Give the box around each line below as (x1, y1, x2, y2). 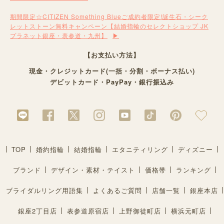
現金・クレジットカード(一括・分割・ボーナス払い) (29, 65, 195, 75)
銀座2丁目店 (18, 206, 57, 216)
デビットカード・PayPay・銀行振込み (50, 76, 174, 86)
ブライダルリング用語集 (6, 185, 83, 195)
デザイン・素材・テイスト (51, 165, 135, 175)
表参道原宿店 (67, 206, 109, 216)
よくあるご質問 (93, 185, 142, 195)
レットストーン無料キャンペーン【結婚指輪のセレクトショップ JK (10, 21, 208, 30)
